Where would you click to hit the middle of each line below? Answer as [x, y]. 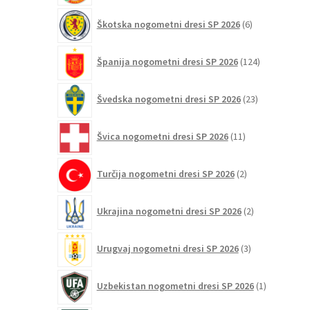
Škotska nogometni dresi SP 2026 [168, 25]
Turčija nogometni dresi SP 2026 [165, 174]
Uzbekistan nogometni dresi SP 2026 [175, 286]
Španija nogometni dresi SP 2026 [167, 62]
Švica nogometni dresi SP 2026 [162, 137]
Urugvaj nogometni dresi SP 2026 [167, 249]
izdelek [278, 292]
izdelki [261, 254]
